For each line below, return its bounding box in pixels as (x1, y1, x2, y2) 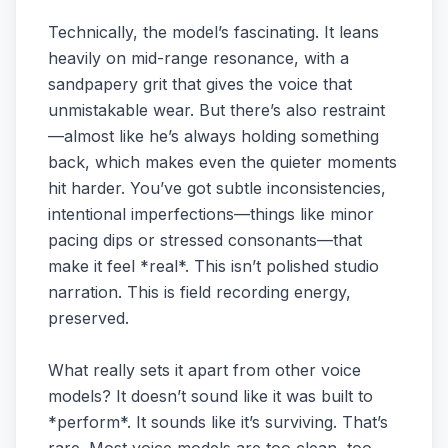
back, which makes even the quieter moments (48, 152, 397, 172)
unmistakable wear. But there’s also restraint (48, 100, 385, 120)
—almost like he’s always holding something (48, 126, 379, 146)
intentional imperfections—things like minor (48, 204, 374, 224)
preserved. (48, 308, 129, 328)
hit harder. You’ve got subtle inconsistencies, (48, 178, 386, 198)
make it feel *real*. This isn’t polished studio (48, 256, 379, 276)
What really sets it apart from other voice (48, 360, 361, 380)
